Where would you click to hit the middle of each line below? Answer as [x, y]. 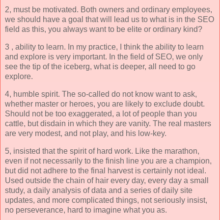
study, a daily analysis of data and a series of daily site [99, 190]
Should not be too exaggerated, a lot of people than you [101, 114]
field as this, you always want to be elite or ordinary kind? [104, 29]
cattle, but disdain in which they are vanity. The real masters [108, 124]
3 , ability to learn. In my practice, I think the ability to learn [104, 47]
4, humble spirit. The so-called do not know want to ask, [101, 94]
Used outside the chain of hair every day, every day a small [107, 180]
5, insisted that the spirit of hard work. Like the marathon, [102, 151]
